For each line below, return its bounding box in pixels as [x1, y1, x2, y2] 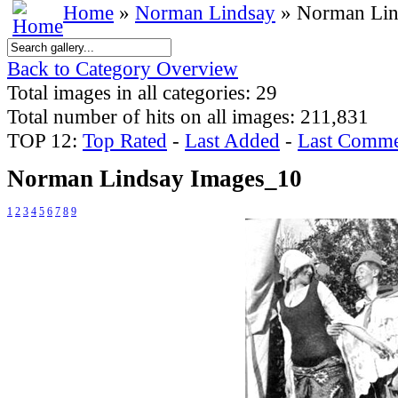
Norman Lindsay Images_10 [7, 165, 302, 193]
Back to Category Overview [7, 57, 238, 80]
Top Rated [83, 129, 167, 152]
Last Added [185, 129, 280, 152]
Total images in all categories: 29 [7, 81, 277, 104]
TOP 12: [7, 129, 83, 152]
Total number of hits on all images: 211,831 [7, 105, 369, 128]
